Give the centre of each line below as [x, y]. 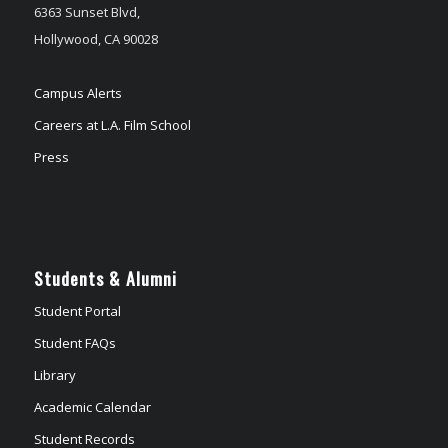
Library [54, 375]
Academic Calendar [92, 407]
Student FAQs [74, 343]
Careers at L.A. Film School [112, 125]
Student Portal [77, 311]
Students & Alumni [105, 278]
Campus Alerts [77, 93]
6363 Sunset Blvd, [86, 12]
